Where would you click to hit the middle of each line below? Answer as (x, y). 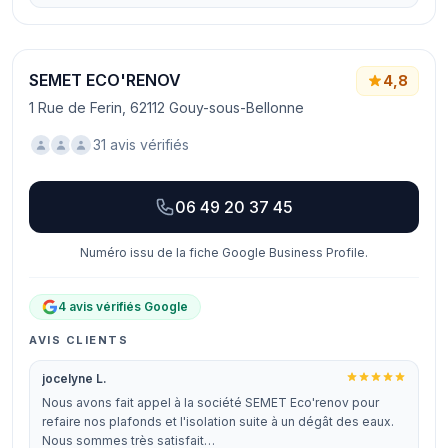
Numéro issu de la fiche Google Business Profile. (224, 252)
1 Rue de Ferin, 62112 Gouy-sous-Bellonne (166, 107)
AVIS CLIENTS (79, 340)
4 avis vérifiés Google (123, 306)
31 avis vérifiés (141, 144)
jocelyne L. (74, 378)
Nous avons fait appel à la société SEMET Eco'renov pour (210, 402)
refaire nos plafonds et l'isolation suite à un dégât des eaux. (218, 421)
